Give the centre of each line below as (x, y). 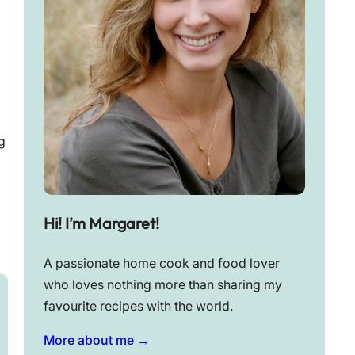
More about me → (96, 341)
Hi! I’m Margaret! (101, 223)
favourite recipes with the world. (138, 307)
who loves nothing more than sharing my (162, 285)
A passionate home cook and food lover (161, 264)
